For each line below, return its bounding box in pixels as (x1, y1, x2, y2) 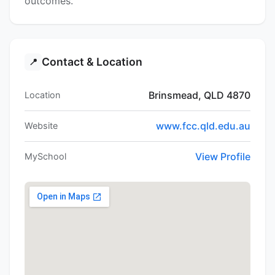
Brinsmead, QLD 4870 (149, 89, 250, 102)
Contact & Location (42, 55, 142, 69)
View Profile (195, 150, 250, 163)
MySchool (25, 151, 66, 162)
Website (25, 120, 58, 131)
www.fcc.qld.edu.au (156, 120, 250, 133)
